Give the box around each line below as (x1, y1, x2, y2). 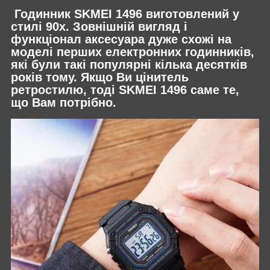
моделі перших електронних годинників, (11, 45, 254, 59)
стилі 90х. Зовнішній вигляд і (11, 20, 187, 34)
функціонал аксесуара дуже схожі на (11, 33, 231, 46)
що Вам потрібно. (11, 96, 116, 110)
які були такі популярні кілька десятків (11, 58, 247, 72)
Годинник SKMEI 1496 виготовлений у (11, 7, 239, 21)
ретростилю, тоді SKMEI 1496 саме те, (11, 83, 239, 97)
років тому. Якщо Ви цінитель (11, 71, 189, 84)
